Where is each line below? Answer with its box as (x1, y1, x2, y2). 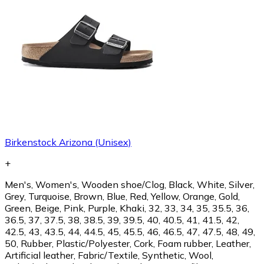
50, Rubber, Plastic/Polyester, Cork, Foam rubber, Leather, (5, 237, 251, 249)
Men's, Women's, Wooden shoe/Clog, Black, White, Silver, (5, 178, 255, 190)
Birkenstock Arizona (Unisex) (5, 136, 131, 148)
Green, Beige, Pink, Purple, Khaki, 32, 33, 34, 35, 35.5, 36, (5, 202, 249, 214)
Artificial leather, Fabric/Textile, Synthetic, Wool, (5, 249, 213, 261)
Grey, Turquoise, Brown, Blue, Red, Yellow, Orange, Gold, (5, 190, 240, 202)
